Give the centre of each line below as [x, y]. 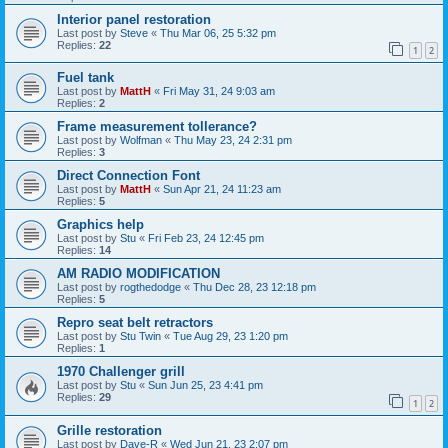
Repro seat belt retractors [135, 323]
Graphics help [100, 225]
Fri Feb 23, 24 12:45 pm [206, 238]
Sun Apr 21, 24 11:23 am [222, 189]
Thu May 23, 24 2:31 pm [233, 140]
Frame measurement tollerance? [157, 127]
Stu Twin [140, 336]
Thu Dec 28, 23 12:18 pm [254, 287]
